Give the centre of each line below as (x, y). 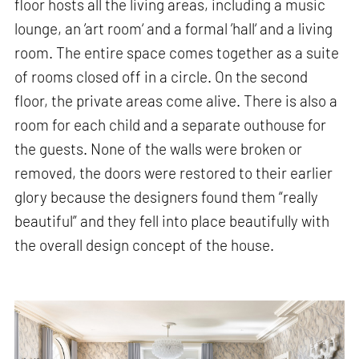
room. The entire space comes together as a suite (177, 52)
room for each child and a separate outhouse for (171, 124)
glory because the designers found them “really (167, 196)
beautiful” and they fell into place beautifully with (172, 220)
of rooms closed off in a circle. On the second (161, 76)
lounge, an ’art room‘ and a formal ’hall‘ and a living (174, 28)
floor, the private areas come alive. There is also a (176, 100)
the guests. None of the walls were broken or (159, 148)
